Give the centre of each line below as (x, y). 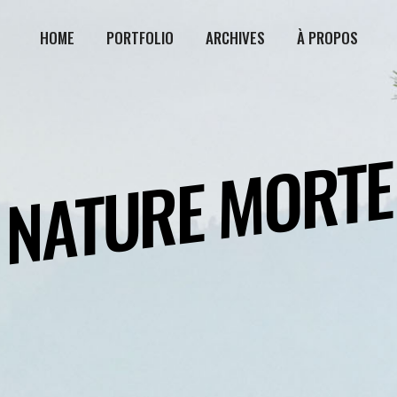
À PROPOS (327, 38)
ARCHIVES (235, 38)
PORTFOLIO (140, 38)
